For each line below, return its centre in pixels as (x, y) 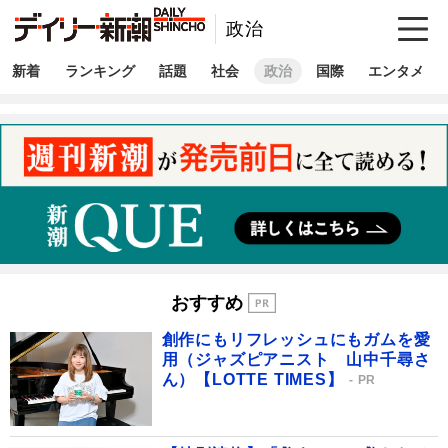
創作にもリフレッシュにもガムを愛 (296, 339)
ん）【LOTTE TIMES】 (252, 379)
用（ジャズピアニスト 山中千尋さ (296, 359)
